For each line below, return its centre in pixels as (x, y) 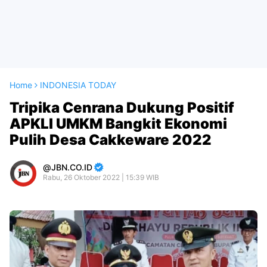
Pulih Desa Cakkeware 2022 (111, 140)
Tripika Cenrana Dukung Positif (122, 108)
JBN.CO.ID (72, 167)
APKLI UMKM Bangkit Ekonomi (118, 124)
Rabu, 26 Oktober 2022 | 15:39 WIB (101, 177)
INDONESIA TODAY (78, 85)
